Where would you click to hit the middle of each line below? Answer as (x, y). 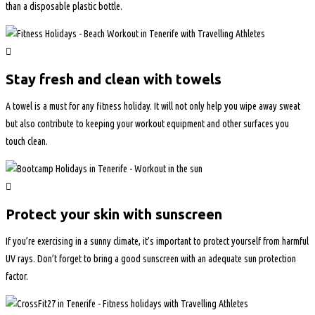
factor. (17, 277)
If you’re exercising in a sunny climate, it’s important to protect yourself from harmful (157, 242)
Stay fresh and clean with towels (114, 79)
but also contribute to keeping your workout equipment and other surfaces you (147, 124)
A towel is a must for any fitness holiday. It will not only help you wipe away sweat (153, 107)
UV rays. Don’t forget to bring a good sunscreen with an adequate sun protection (151, 259)
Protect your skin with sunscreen (114, 214)
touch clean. (27, 142)
